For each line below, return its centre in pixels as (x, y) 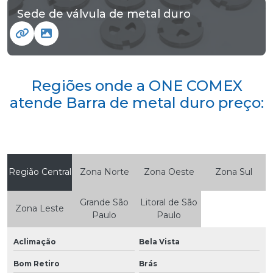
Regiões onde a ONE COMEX (136, 85)
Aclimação (35, 241)
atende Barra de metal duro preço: (136, 102)
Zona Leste (40, 209)
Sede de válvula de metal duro (104, 14)
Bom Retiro (37, 263)
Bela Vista (159, 241)
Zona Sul (233, 172)
